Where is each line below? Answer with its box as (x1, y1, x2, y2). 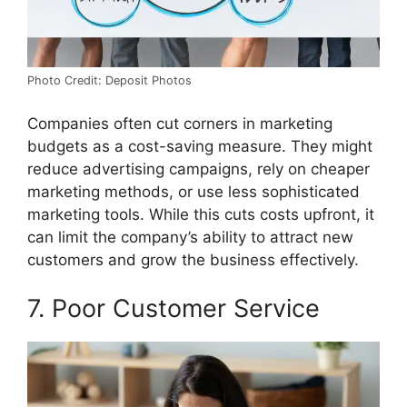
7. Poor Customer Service (27, 293, 320, 324)
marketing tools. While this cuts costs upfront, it (27, 204, 374, 223)
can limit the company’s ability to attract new (27, 227, 353, 246)
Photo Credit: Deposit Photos (27, 74, 192, 88)
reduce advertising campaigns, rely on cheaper (27, 159, 370, 178)
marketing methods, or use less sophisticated (27, 182, 360, 201)
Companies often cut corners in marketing (27, 114, 333, 133)
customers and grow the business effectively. (27, 250, 359, 269)
